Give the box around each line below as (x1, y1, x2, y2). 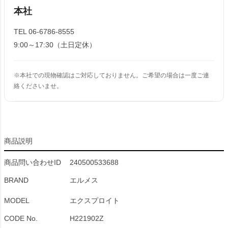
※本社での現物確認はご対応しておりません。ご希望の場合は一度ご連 (14, 72, 209, 79)
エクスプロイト (70, 196, 120, 205)
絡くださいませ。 (14, 82, 63, 90)
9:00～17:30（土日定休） (14, 41, 96, 49)
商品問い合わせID (4, 158, 61, 166)
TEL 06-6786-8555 (14, 27, 74, 36)
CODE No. (4, 214, 38, 222)
